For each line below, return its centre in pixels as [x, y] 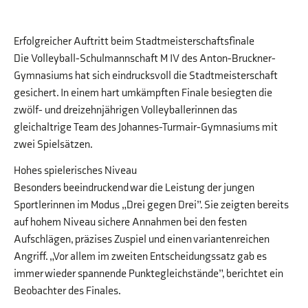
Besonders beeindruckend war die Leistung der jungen [134, 188]
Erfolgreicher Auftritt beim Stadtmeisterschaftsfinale [134, 42]
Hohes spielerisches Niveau [75, 170]
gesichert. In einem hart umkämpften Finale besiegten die [143, 93]
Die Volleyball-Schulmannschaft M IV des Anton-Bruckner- [145, 59]
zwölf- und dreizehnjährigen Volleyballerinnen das [125, 110]
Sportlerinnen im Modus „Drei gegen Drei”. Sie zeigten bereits [151, 205]
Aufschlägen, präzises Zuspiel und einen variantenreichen [142, 239]
